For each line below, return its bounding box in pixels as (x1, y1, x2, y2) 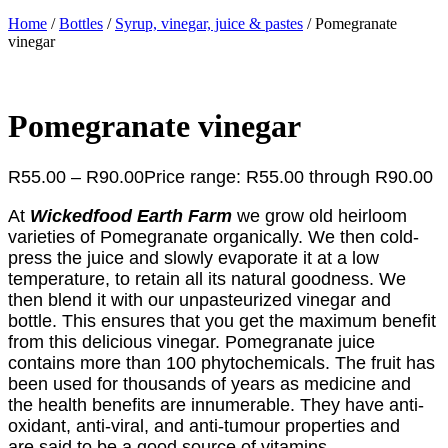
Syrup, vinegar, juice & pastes (115, 14, 303, 32)
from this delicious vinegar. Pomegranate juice (8, 331, 375, 352)
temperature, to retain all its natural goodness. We (8, 268, 406, 289)
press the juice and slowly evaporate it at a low (8, 247, 379, 268)
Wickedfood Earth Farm (30, 205, 232, 226)
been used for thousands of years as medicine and (8, 373, 411, 394)
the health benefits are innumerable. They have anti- (8, 394, 424, 415)
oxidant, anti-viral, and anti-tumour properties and (8, 415, 400, 436)
